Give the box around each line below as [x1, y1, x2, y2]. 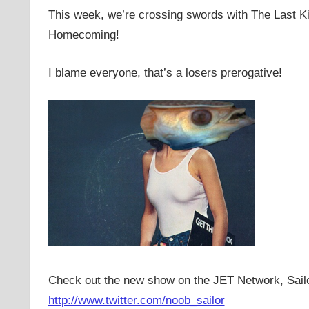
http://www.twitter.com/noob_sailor [48, 293, 225, 307]
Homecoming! [48, 28, 119, 42]
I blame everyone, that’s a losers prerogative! [48, 66, 282, 79]
